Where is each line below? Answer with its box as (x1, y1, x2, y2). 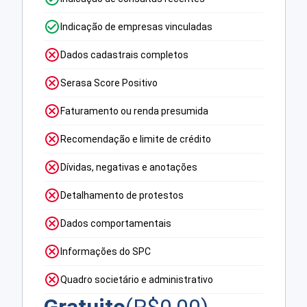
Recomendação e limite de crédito (60, 134, 212, 145)
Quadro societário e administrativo (60, 274, 214, 286)
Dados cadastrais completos (60, 49, 189, 61)
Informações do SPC (60, 246, 151, 258)
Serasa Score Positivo (60, 77, 158, 89)
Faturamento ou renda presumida (60, 106, 209, 117)
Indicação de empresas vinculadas (60, 21, 213, 33)
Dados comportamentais (60, 218, 172, 230)
